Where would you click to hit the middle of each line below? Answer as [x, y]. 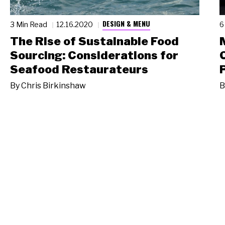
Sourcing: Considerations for [94, 55]
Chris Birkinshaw [53, 86]
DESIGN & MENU [126, 24]
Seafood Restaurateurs [79, 69]
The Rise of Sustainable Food [94, 41]
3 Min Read [29, 24]
